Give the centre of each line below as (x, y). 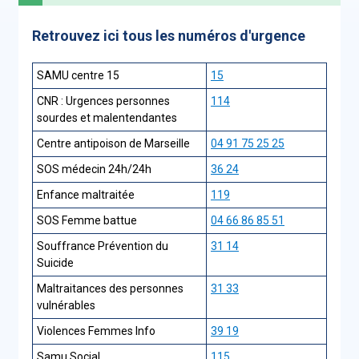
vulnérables (66, 305)
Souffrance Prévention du (103, 246)
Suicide (55, 263)
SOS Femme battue (87, 220)
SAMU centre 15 (78, 75)
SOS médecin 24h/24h (94, 169)
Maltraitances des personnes (110, 288)
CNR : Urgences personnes (103, 101)
